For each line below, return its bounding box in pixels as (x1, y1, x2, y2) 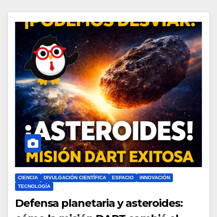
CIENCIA (18, 174, 38, 180)
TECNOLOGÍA (18, 183, 50, 189)
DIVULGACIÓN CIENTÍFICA (44, 174, 106, 180)
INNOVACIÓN (139, 174, 170, 180)
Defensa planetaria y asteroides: (15, 196, 183, 210)
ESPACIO (112, 174, 134, 180)
